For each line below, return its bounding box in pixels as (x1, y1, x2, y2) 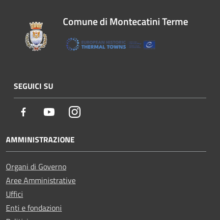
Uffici (6, 188, 23, 200)
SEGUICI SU (14, 80, 53, 92)
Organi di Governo (6, 160, 66, 172)
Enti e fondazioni (6, 201, 62, 214)
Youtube (55, 105, 85, 119)
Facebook (29, 105, 64, 119)
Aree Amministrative (6, 174, 76, 186)
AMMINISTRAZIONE (6, 133, 75, 145)
